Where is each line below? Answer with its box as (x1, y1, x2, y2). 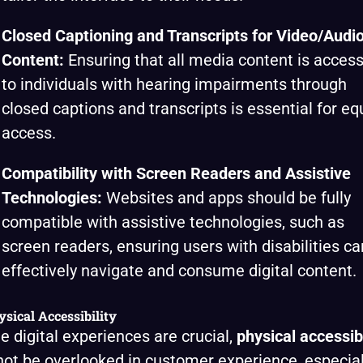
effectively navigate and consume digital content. (2, 261, 357, 280)
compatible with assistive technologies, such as (2, 212, 344, 232)
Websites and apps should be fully (102, 188, 351, 207)
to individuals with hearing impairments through (2, 75, 347, 94)
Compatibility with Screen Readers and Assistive (2, 164, 351, 183)
